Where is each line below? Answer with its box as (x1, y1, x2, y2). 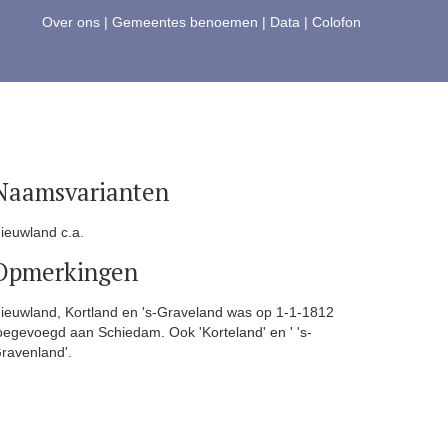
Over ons (42, 14, 100, 30)
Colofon (312, 14, 361, 30)
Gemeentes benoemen (112, 14, 258, 30)
